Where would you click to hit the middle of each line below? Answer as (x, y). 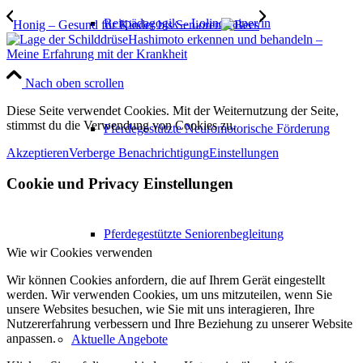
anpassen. (31, 339)
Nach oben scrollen (75, 83)
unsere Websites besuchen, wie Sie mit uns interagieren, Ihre (160, 310)
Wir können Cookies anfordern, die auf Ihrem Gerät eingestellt (166, 280)
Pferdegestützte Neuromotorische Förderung (217, 128)
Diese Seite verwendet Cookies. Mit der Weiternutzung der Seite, (173, 110)
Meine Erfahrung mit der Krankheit (97, 53)
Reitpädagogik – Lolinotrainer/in (187, 23)
